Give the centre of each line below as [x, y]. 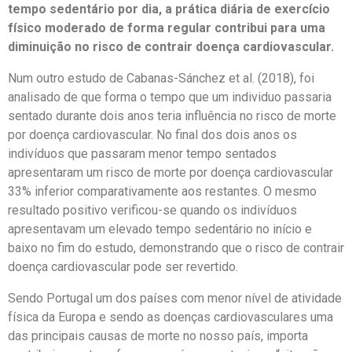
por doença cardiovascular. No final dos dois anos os [152, 135]
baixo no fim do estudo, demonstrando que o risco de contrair [176, 248]
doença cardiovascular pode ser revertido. [123, 267]
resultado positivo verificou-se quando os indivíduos [152, 211]
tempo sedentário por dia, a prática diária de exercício [169, 9]
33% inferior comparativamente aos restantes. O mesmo [162, 192]
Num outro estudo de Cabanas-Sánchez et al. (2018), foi [161, 79]
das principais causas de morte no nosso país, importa [158, 336]
